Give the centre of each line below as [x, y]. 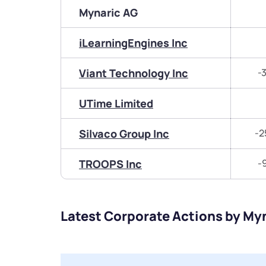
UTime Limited [116, 104]
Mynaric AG [108, 13]
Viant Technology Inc [134, 73]
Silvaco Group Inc [124, 134]
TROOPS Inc [110, 164]
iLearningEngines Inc [133, 43]
